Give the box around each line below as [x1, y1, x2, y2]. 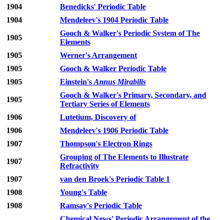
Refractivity [60, 162, 99, 170]
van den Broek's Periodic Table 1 [60, 175, 170, 184]
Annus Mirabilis [94, 78, 146, 86]
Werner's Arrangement [60, 51, 137, 60]
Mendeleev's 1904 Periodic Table [60, 16, 168, 25]
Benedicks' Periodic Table [60, 2, 146, 11]
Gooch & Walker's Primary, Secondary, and [60, 91, 206, 100]
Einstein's [60, 78, 94, 86]
